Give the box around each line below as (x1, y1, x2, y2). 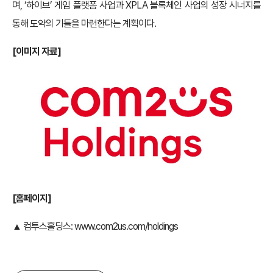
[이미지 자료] (12, 46, 61, 57)
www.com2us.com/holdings (73, 220, 178, 232)
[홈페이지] (12, 192, 51, 204)
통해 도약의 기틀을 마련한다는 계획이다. (12, 18, 156, 29)
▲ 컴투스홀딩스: (12, 220, 73, 232)
